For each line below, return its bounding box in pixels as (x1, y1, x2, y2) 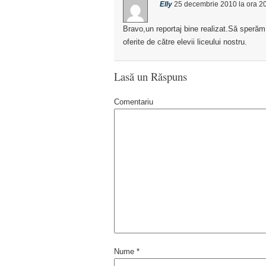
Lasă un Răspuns (114, 69, 187, 84)
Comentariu (114, 97, 153, 106)
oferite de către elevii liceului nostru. (123, 37, 247, 46)
